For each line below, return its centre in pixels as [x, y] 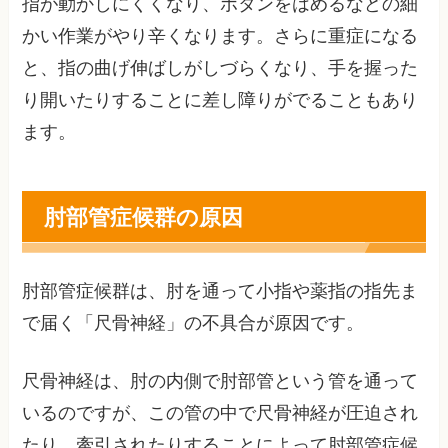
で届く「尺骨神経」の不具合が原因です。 [193, 322]
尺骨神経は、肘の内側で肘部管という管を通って [220, 381]
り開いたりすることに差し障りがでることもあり [220, 99]
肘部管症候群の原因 [143, 216]
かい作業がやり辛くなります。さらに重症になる [220, 35]
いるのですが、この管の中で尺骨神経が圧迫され [220, 413]
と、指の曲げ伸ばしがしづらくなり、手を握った [220, 67]
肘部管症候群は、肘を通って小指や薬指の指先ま [220, 290]
